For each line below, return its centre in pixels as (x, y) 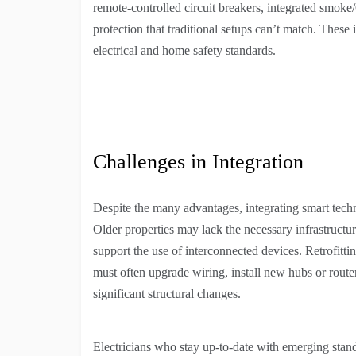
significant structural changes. (167, 294)
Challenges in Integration (198, 162)
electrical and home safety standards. (184, 51)
